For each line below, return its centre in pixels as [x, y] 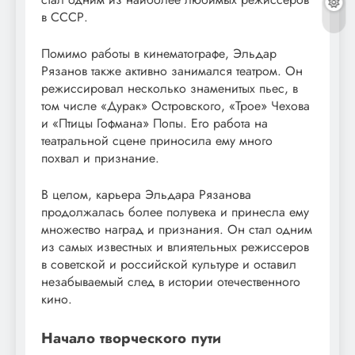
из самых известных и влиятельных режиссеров [175, 246]
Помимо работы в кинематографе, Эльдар [159, 53]
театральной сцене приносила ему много [157, 140]
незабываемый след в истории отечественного [171, 281]
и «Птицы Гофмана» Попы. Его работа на [155, 123]
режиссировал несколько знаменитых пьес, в [170, 88]
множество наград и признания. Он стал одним [177, 229]
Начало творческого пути [131, 338]
